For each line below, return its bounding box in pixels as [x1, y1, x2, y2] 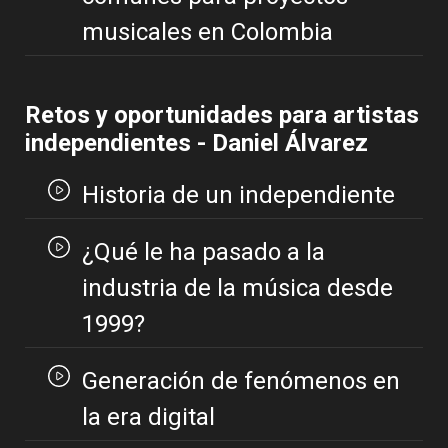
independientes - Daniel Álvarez [25, 129, 368, 158]
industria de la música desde [81, 274, 393, 303]
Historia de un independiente [82, 181, 395, 210]
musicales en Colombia [81, 18, 333, 47]
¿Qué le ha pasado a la [81, 238, 325, 267]
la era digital [81, 403, 215, 432]
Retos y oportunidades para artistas [25, 101, 419, 130]
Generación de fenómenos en [81, 367, 400, 396]
